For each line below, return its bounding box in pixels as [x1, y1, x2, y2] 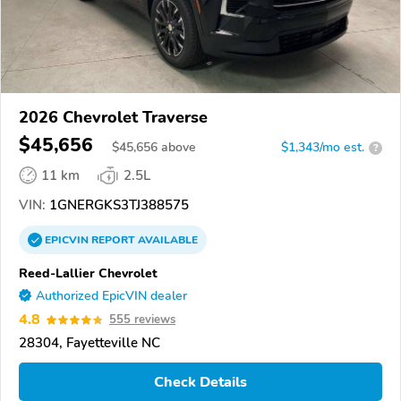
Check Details [154, 371, 247, 392]
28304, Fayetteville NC [19, 334, 160, 353]
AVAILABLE [135, 233, 198, 248]
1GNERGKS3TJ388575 [46, 196, 189, 215]
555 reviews [109, 311, 175, 328]
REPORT [91, 233, 135, 248]
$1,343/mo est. [281, 139, 364, 157]
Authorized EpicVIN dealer [36, 287, 187, 305]
